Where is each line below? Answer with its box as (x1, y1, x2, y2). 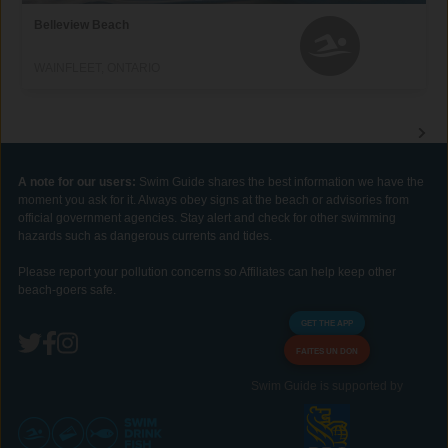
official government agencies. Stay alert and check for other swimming (18, 210, 396, 225)
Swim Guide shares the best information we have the (139, 174, 424, 189)
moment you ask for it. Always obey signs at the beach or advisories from (18, 192, 409, 207)
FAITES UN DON (296, 345, 358, 356)
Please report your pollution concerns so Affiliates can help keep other (18, 264, 396, 279)
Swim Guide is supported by (251, 378, 403, 393)
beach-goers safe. (18, 282, 116, 297)
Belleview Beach (34, 17, 130, 32)
